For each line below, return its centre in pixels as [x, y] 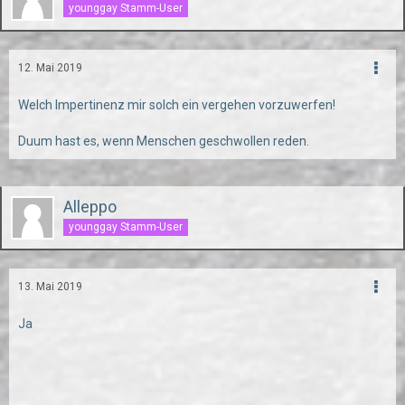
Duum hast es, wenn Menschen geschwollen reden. [164, 141]
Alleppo [90, 207]
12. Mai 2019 [50, 68]
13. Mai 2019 [50, 287]
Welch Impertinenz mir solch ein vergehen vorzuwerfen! [177, 105]
